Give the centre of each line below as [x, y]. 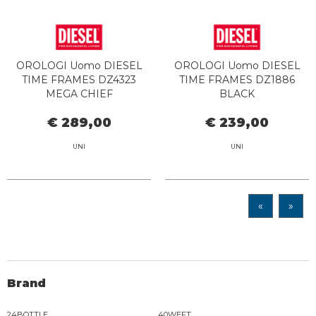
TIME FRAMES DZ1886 [237, 80]
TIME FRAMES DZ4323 [79, 80]
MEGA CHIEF [79, 94]
